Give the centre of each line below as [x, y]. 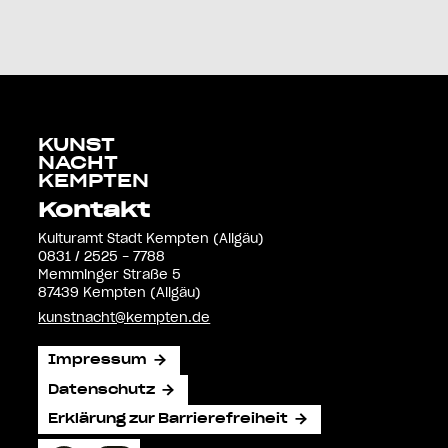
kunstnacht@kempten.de [124, 318]
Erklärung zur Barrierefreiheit [168, 418]
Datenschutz [102, 389]
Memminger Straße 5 [110, 276]
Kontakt [94, 211]
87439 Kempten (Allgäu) [120, 294]
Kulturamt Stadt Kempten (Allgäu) [151, 240]
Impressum [98, 360]
